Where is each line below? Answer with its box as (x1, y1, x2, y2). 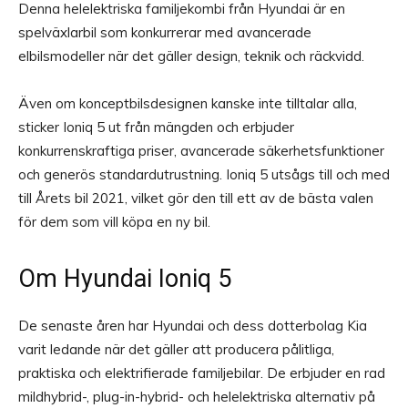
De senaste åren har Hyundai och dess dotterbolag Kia (18, 317, 367, 335)
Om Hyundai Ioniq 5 (18, 264, 231, 294)
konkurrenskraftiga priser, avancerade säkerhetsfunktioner (18, 142, 384, 160)
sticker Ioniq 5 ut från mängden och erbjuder (18, 118, 294, 137)
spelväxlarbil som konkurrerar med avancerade (18, 24, 311, 42)
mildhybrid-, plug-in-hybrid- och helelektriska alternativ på (18, 388, 375, 406)
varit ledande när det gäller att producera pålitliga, (18, 341, 334, 359)
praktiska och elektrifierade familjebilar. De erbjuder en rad (18, 364, 385, 382)
